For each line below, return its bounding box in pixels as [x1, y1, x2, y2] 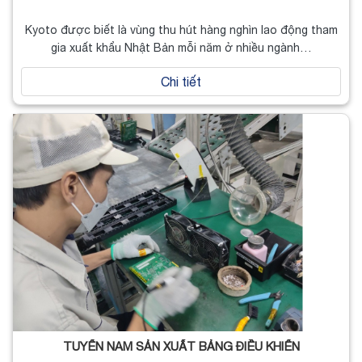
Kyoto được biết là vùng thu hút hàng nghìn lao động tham [24, 23, 338, 36]
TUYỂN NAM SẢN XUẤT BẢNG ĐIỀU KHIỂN [62, 339, 300, 354]
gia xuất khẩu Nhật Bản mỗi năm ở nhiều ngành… [50, 40, 312, 54]
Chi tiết [161, 74, 201, 89]
